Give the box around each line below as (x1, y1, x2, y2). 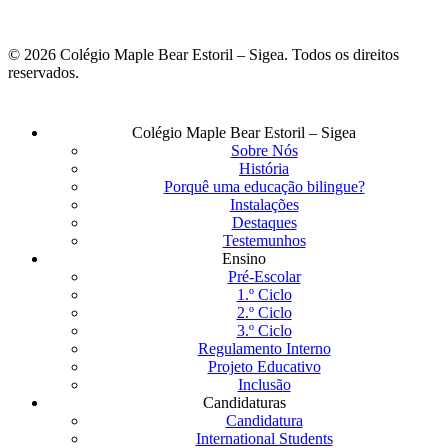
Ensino (222, 249, 266, 267)
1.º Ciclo (236, 285, 292, 303)
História (239, 159, 289, 177)
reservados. (8, 63, 79, 81)
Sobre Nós (230, 141, 298, 159)
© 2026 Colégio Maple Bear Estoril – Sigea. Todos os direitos (8, 45, 399, 63)
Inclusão (237, 375, 291, 393)
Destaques (231, 213, 297, 231)
